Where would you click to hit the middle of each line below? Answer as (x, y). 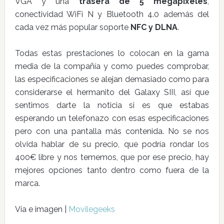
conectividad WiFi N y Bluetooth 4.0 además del (112, 14)
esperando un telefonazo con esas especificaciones (112, 118)
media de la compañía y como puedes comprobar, (112, 66)
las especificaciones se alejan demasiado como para (112, 79)
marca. (27, 183)
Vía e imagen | (41, 209)
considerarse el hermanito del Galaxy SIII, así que (112, 92)
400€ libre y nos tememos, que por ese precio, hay (112, 157)
